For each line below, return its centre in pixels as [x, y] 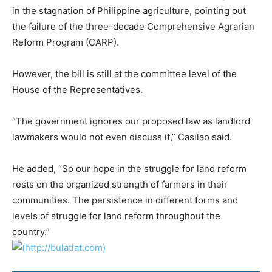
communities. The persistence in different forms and [125, 200]
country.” [31, 232]
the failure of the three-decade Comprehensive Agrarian [133, 26]
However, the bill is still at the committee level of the [124, 74]
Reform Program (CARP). [66, 42]
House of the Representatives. [77, 90]
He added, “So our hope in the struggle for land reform [129, 168]
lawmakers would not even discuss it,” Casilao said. [122, 137]
